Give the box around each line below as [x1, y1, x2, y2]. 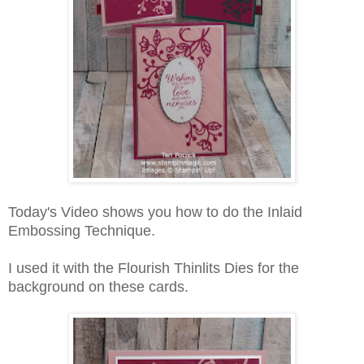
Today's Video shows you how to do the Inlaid [8, 204, 302, 221]
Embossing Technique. [8, 223, 155, 240]
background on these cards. [8, 279, 188, 296]
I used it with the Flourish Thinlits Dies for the [8, 260, 299, 277]
